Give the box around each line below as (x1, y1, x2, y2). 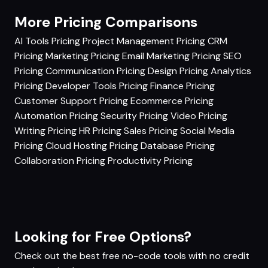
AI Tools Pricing (14, 35, 80, 47)
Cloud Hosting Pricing (45, 139, 138, 152)
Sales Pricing (124, 124, 178, 137)
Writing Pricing (14, 124, 77, 137)
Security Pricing (100, 109, 168, 122)
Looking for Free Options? (14, 227, 191, 246)
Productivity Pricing (108, 154, 193, 167)
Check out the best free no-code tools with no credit (14, 249, 249, 262)
